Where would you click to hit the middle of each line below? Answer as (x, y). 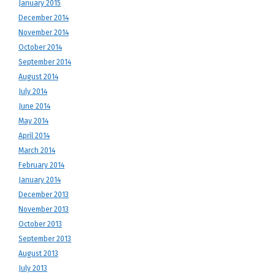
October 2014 (40, 47)
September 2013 (45, 239)
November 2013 (44, 209)
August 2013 (38, 254)
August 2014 (38, 77)
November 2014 (44, 33)
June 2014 (34, 106)
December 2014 (44, 18)
